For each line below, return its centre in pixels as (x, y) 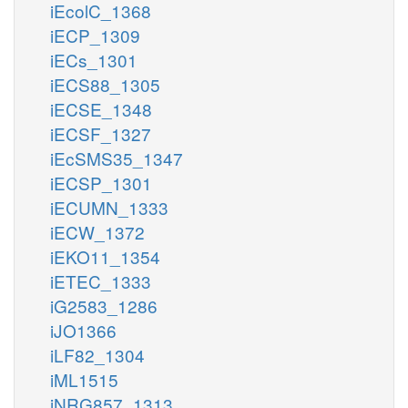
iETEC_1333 (101, 280)
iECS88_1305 (105, 84)
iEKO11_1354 (105, 256)
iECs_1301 (94, 59)
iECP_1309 (95, 35)
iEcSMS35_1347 (117, 158)
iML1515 (84, 379)
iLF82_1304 (97, 354)
